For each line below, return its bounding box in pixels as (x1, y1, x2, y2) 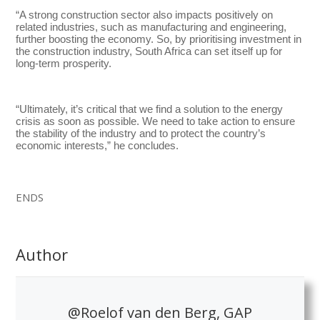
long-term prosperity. (16, 56, 112, 69)
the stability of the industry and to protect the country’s (16, 126, 266, 139)
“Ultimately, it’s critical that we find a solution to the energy (16, 102, 284, 115)
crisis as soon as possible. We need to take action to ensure (16, 114, 296, 127)
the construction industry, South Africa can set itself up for (16, 44, 283, 57)
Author (16, 243, 69, 265)
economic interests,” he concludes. (16, 139, 179, 151)
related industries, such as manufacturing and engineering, (16, 20, 287, 33)
